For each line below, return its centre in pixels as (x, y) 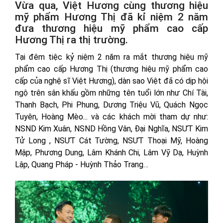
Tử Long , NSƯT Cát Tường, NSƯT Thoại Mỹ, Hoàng (111, 141)
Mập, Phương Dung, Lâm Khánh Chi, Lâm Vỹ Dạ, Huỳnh (111, 153)
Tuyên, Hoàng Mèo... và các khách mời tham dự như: (111, 117)
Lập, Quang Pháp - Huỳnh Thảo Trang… (82, 165)
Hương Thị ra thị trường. (71, 40)
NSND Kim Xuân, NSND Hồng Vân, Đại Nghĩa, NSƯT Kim (111, 129)
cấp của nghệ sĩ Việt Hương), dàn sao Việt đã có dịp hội (111, 81)
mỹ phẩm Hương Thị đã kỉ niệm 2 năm (111, 17)
